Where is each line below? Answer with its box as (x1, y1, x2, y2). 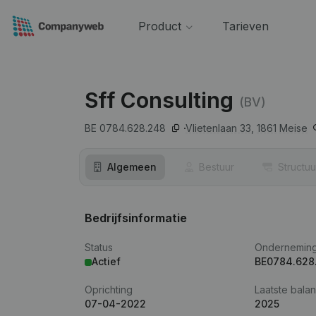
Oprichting (85, 284, 133, 296)
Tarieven (221, 19, 269, 33)
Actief (92, 255, 121, 267)
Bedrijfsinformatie (85, 211, 187, 225)
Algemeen (107, 161, 157, 173)
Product (138, 19, 181, 33)
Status (85, 241, 113, 253)
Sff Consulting (85, 87, 233, 113)
